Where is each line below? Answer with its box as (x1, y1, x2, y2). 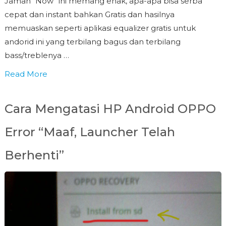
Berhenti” (4, 147, 64, 162)
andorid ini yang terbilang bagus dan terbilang (4, 36, 181, 46)
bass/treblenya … (4, 50, 69, 60)
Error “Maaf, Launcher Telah (4, 124, 175, 139)
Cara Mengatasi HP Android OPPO (4, 101, 216, 116)
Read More (4, 69, 47, 79)
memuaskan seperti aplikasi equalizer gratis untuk (4, 23, 196, 33)
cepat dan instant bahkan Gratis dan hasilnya (4, 9, 175, 19)
